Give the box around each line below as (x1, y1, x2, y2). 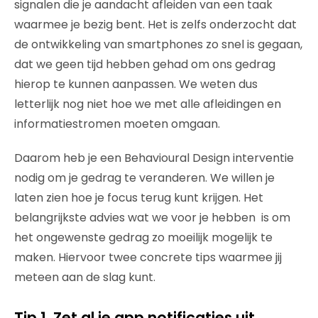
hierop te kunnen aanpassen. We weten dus (14, 76, 258, 93)
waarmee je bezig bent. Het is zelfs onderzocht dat (14, 16, 297, 33)
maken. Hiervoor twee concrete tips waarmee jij (14, 249, 282, 266)
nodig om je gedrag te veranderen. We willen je (14, 170, 275, 187)
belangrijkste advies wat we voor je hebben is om (14, 209, 290, 226)
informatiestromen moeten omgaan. (14, 116, 220, 133)
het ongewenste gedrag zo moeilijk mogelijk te (14, 229, 273, 246)
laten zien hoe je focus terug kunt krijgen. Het (14, 190, 263, 207)
